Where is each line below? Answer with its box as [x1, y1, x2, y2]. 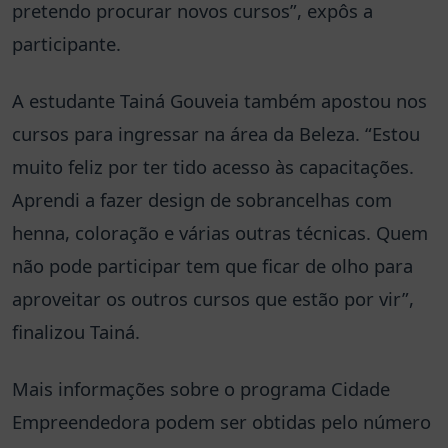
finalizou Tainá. [12, 318, 140, 344]
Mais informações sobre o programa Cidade [12, 375, 390, 401]
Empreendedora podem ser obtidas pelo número [12, 408, 431, 434]
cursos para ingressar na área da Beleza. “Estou [12, 120, 420, 146]
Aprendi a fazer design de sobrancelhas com [12, 186, 392, 212]
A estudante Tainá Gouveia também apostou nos [12, 87, 427, 113]
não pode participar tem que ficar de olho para [12, 252, 413, 278]
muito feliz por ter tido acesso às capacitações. [12, 153, 414, 179]
